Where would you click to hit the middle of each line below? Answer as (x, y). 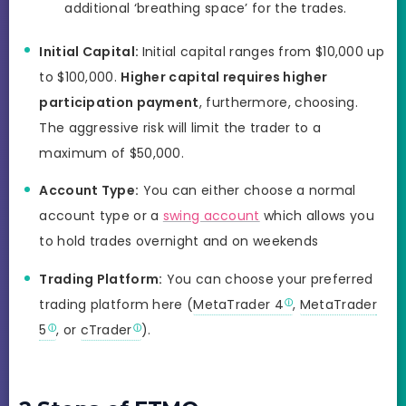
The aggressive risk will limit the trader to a (180, 127)
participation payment (119, 102)
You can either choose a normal (247, 191)
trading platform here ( (116, 304)
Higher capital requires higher (224, 77)
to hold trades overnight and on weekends (179, 242)
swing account (211, 216)
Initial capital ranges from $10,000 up (263, 51)
